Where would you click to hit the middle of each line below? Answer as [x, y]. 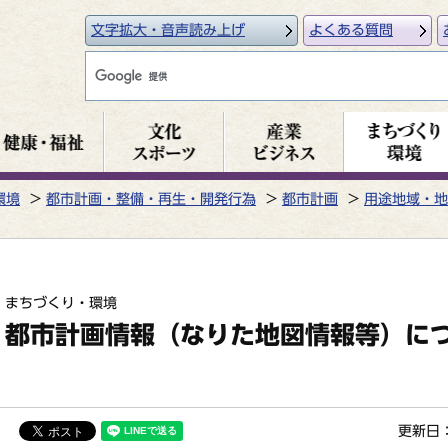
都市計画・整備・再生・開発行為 [151, 199]
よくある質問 [351, 30]
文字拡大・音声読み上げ [168, 30]
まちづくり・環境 [61, 303]
